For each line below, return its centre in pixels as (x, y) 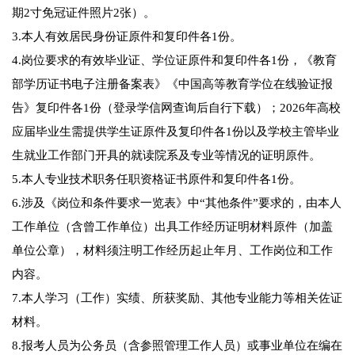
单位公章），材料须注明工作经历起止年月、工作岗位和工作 (172, 251)
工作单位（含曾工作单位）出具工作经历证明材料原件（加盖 (172, 227)
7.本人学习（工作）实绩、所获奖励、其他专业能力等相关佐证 (177, 298)
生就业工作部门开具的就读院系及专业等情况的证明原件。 (166, 156)
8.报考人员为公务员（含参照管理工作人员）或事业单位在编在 (177, 346)
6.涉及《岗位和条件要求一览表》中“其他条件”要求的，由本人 (177, 203)
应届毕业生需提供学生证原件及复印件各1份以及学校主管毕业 (176, 132)
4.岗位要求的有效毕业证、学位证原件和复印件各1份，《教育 (174, 61)
